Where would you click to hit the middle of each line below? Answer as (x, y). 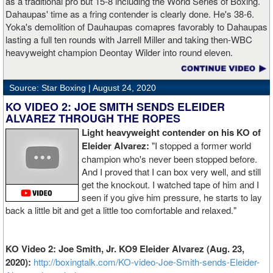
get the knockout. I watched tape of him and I (170, 185)
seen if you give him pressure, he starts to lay (172, 197)
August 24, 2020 (124, 88)
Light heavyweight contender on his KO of (171, 133)
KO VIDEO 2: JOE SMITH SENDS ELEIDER (115, 107)
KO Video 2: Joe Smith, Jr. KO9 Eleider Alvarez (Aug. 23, (125, 249)
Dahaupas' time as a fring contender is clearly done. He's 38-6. (130, 14)
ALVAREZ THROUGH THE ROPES (93, 119)
